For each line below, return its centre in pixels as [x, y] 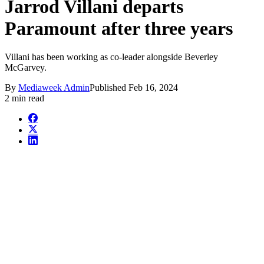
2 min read [24, 98]
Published [109, 88]
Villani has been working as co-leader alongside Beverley [111, 57]
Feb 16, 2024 [153, 88]
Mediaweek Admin [54, 88]
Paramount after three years [119, 28]
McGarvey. [27, 68]
